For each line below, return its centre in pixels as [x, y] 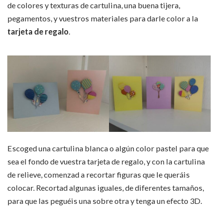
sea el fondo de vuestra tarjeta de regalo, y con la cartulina [106, 162]
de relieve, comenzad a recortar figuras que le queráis [99, 175]
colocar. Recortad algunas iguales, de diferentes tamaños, [106, 188]
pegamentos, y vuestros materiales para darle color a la [103, 18]
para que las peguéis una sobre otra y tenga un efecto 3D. [105, 201]
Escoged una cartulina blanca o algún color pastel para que [108, 148]
